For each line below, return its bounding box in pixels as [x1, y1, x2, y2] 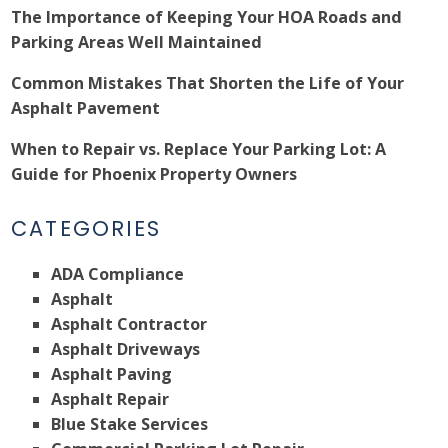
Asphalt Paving [51, 363, 173, 386]
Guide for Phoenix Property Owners [11, 163, 298, 186]
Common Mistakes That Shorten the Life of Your [11, 72, 405, 95]
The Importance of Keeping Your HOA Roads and [11, 6, 403, 29]
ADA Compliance [51, 263, 185, 286]
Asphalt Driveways [51, 338, 201, 361]
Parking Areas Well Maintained [11, 31, 263, 54]
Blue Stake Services [51, 413, 209, 436]
